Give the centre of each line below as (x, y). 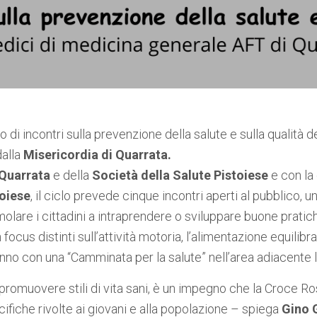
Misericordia (62, 155)
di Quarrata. (136, 155)
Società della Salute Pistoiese (180, 175)
